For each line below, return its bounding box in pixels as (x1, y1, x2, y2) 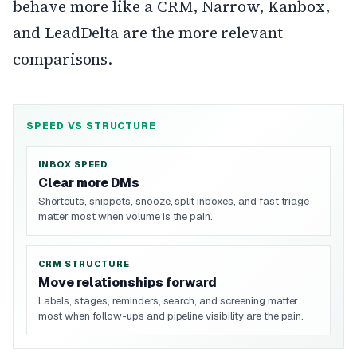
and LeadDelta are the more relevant (13, 22, 284, 43)
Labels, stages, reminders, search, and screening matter (37, 294, 299, 308)
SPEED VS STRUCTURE (26, 120, 157, 132)
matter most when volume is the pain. (37, 210, 214, 224)
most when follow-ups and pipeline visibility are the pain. (37, 309, 304, 324)
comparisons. (13, 49, 113, 69)
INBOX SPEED (37, 159, 108, 171)
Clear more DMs (37, 175, 139, 192)
